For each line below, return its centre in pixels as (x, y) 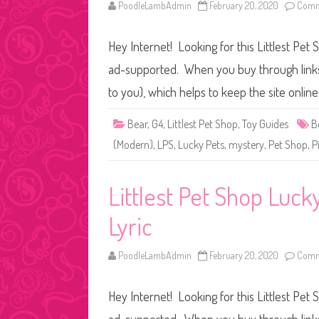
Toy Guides (265, 124)
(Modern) (133, 145)
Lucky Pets (201, 145)
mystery (246, 145)
